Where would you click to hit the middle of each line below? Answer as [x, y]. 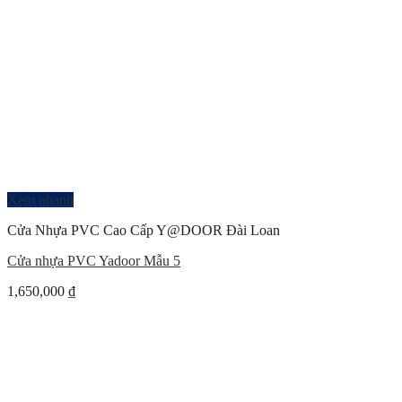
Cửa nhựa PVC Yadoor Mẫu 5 [94, 261]
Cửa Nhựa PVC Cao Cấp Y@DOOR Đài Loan [144, 230]
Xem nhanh [40, 200]
